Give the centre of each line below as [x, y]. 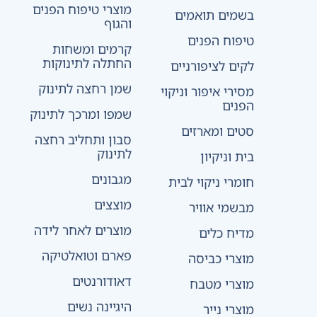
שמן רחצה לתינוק [85, 88]
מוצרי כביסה [221, 258]
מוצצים [113, 204]
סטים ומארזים [217, 131]
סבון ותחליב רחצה [83, 139]
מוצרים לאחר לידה [82, 230]
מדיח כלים [226, 232]
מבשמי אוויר [221, 207]
